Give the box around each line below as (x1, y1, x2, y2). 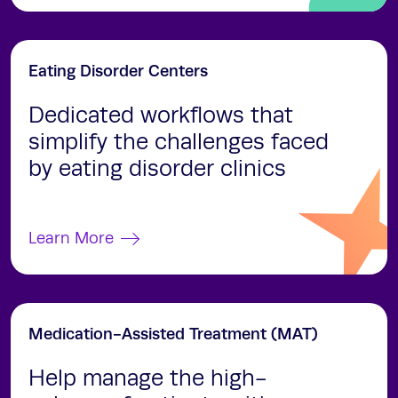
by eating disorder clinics (28, 155, 286, 183)
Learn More (28, 229, 114, 249)
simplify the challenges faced (28, 129, 329, 156)
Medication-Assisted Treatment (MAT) (28, 325, 318, 344)
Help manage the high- (28, 365, 267, 393)
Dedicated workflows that (28, 102, 293, 130)
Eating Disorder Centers (28, 62, 208, 81)
